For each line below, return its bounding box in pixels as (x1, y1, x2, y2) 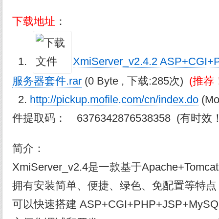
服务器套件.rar (12, 75, 82, 87)
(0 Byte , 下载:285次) (82, 75, 189, 87)
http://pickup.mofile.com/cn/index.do (30, 94, 198, 106)
